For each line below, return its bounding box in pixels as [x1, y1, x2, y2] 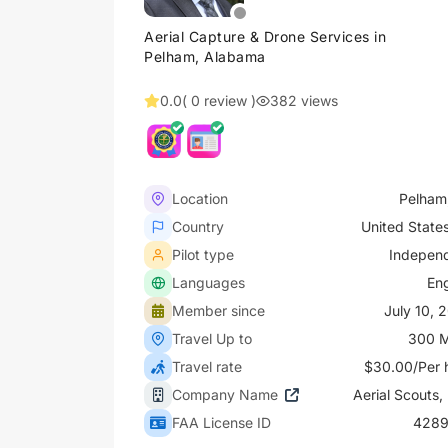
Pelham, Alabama [144, 48, 266, 65]
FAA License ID [172, 414, 271, 431]
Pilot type [172, 246, 234, 263]
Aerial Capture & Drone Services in [144, 28, 386, 45]
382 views [270, 92, 338, 109]
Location [172, 190, 228, 207]
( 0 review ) [182, 92, 256, 109]
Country [172, 218, 224, 235]
